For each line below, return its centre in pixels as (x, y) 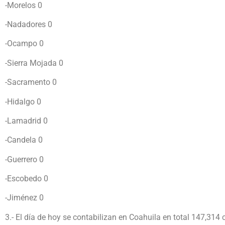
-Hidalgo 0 (23, 101)
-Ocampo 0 (24, 44)
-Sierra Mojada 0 (34, 63)
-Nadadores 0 (29, 24)
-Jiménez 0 (24, 198)
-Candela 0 (24, 140)
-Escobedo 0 (27, 179)
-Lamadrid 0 (26, 121)
